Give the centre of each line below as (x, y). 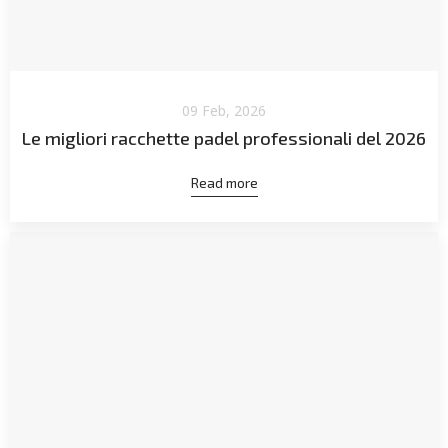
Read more (224, 182)
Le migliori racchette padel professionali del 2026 (224, 137)
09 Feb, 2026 (224, 110)
